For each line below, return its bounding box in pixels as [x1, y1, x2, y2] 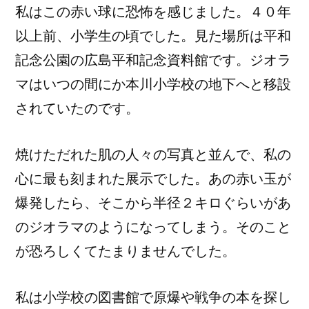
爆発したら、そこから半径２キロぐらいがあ [15, 195, 291, 211]
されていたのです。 [15, 100, 139, 117]
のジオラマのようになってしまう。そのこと [15, 219, 291, 235]
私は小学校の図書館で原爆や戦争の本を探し [15, 289, 291, 306]
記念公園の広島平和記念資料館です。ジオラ [15, 52, 291, 68]
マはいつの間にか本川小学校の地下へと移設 [15, 76, 291, 92]
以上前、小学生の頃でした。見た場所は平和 [15, 28, 291, 44]
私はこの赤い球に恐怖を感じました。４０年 [15, 3, 291, 20]
